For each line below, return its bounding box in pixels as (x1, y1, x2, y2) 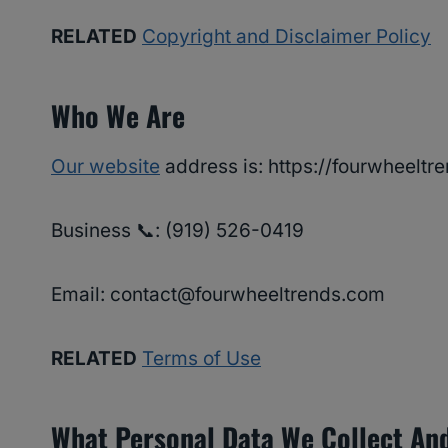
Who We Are (51, 95, 185, 137)
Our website (51, 155, 160, 179)
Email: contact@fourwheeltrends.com (51, 283, 390, 307)
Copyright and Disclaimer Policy (142, 25, 431, 49)
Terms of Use (142, 347, 261, 371)
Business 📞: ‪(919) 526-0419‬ (51, 219, 304, 243)
